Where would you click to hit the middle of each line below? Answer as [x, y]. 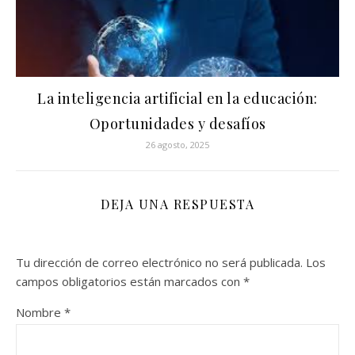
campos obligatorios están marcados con [130, 281]
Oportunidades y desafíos [177, 123]
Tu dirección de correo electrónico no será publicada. [159, 262]
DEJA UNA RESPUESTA [177, 204]
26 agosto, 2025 [177, 144]
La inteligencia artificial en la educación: [177, 98]
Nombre [40, 312]
